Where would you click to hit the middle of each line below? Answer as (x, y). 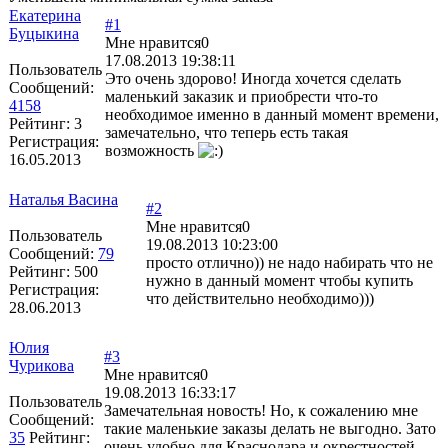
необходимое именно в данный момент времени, (272, 114)
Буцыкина (44, 33)
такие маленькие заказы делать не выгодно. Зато (270, 428)
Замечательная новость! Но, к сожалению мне (261, 410)
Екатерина (45, 15)
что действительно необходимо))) (260, 298)
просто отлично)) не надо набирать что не (289, 262)
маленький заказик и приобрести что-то (241, 96)
